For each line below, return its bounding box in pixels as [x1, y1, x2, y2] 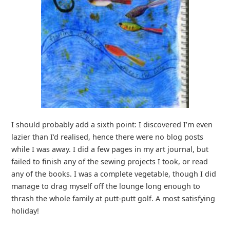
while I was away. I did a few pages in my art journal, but [11, 144, 208, 155]
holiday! [11, 206, 39, 216]
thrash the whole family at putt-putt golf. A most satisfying [11, 194, 215, 204]
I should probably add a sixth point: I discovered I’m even [11, 120, 213, 130]
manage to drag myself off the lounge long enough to [11, 181, 200, 191]
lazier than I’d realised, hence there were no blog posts [11, 132, 203, 142]
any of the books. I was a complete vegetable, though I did [11, 169, 216, 179]
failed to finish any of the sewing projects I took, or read [11, 157, 208, 167]
